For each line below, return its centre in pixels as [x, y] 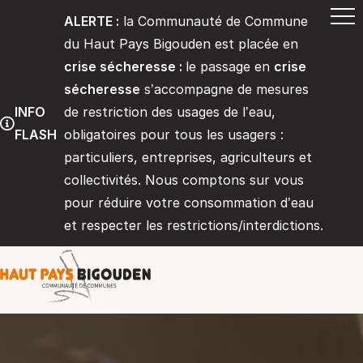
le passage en [230, 66]
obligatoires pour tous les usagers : [174, 135]
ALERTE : [92, 21]
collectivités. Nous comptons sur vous [184, 180]
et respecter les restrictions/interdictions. [194, 225]
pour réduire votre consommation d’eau [189, 203]
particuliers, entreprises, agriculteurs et [188, 157]
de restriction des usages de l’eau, [170, 112]
